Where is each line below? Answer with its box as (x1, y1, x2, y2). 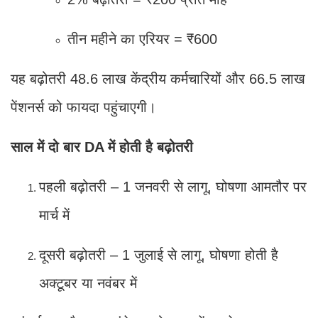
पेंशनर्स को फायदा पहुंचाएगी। (11, 99, 156, 115)
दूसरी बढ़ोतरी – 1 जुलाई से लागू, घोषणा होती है (39, 246, 278, 263)
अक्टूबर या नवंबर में (39, 275, 137, 291)
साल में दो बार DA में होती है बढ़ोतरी (11, 138, 193, 155)
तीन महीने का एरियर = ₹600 (67, 31, 217, 47)
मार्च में (39, 207, 70, 223)
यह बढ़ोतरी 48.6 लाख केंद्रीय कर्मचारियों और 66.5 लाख (11, 70, 305, 87)
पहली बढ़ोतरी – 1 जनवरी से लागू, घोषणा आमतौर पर (39, 178, 307, 194)
